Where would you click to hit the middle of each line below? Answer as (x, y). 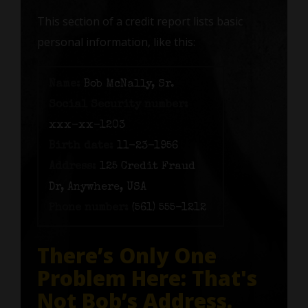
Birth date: (81, 146)
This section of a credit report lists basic (140, 21)
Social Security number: (118, 105)
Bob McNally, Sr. (127, 84)
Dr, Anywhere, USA (97, 187)
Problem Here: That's (147, 278)
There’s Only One (126, 255)
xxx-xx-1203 (87, 125)
